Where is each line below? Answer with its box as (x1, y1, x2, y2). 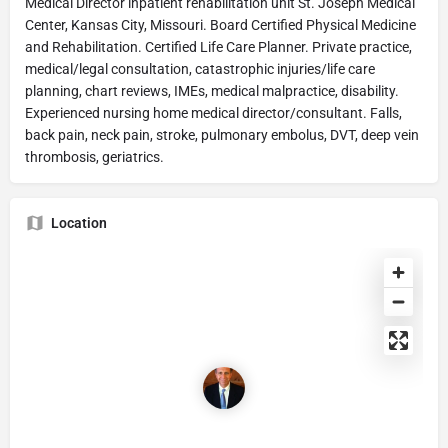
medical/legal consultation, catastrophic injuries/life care (25, 61, 375, 77)
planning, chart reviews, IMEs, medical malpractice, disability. (25, 83, 399, 99)
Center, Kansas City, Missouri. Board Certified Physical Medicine (25, 17, 416, 33)
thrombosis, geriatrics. (25, 149, 164, 165)
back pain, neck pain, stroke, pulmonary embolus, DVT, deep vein (25, 127, 419, 143)
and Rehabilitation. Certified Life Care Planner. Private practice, (25, 39, 412, 55)
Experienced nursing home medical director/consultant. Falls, (25, 105, 402, 121)
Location (51, 215, 107, 231)
